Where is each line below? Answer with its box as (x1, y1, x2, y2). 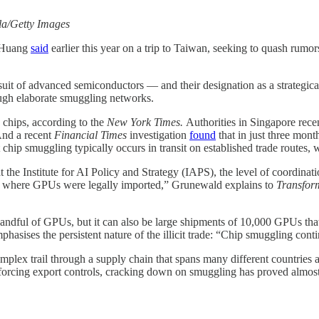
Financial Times (54, 128, 127, 141)
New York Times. (107, 115, 186, 128)
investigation (127, 128, 189, 141)
